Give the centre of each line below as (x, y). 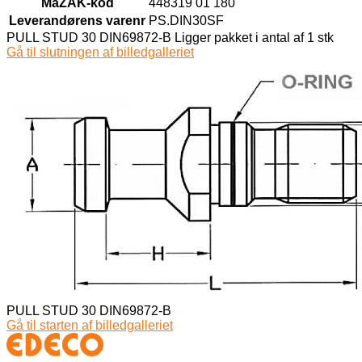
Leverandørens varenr (77, 20)
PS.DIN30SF (186, 20)
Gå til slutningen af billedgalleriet (100, 52)
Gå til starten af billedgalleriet (90, 325)
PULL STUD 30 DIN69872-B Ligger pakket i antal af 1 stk (170, 37)
